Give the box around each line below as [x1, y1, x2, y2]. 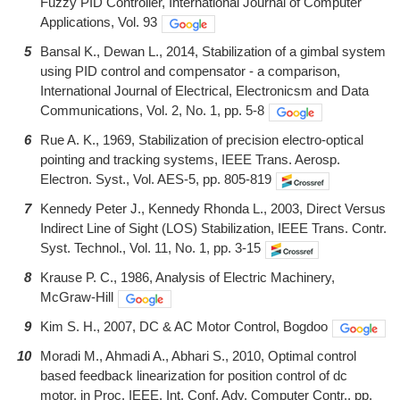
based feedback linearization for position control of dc [40, 368, 347, 384]
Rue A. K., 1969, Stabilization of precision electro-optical [40, 132, 363, 148]
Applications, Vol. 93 [40, 14, 157, 30]
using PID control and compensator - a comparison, [40, 63, 340, 79]
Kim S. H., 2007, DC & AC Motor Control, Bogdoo [40, 319, 328, 335]
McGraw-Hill [40, 289, 113, 305]
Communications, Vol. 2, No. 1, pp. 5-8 [40, 103, 264, 119]
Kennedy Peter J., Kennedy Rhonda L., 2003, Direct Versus [40, 201, 386, 217]
